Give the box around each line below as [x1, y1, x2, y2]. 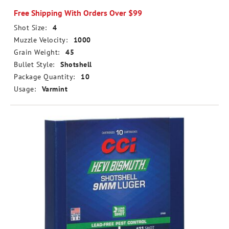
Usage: [14, 84, 36, 94]
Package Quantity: [14, 72, 75, 81]
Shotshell [60, 60, 92, 69]
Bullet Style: [14, 60, 55, 69]
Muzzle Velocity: [14, 35, 67, 44]
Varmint [41, 84, 67, 94]
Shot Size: [14, 23, 47, 32]
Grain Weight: [14, 48, 60, 57]
